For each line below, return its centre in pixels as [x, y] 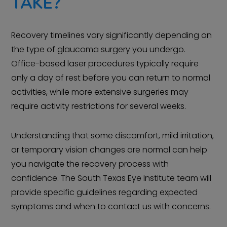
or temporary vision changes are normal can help [109, 150]
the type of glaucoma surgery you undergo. [99, 50]
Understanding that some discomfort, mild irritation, [113, 136]
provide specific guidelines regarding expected [105, 193]
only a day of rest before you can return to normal [111, 78]
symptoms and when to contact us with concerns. [111, 207]
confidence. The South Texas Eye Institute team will [111, 178]
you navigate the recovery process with [90, 164]
